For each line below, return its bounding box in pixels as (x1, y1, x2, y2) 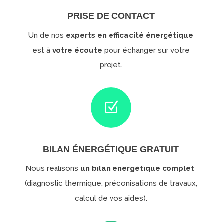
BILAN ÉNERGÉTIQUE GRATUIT (43, 144, 179, 154)
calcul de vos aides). (74, 194, 147, 203)
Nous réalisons (25, 164, 79, 173)
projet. (99, 60, 122, 69)
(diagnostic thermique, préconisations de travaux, (24, 179, 197, 188)
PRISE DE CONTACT (67, 11, 155, 21)
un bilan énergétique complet (78, 164, 197, 173)
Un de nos (28, 31, 66, 40)
